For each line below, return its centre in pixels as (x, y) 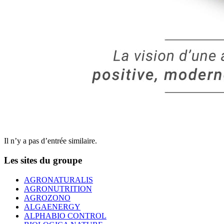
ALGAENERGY (52, 206)
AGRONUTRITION (58, 188)
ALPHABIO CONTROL (65, 215)
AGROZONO (47, 197)
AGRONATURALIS (58, 179)
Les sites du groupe (43, 160)
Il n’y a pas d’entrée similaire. (50, 141)
